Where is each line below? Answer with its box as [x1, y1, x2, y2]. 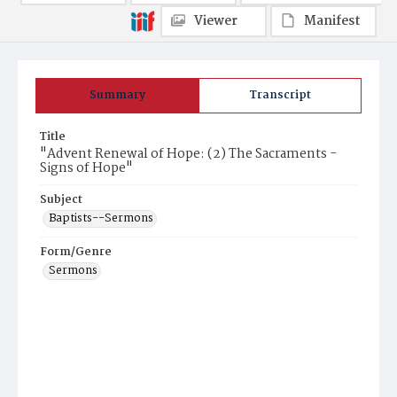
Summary [90, 86, 145, 105]
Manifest [304, 11, 361, 32]
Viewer [194, 11, 237, 32]
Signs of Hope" [40, 158, 133, 179]
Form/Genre [40, 243, 112, 261]
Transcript [249, 86, 311, 105]
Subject [40, 191, 82, 209]
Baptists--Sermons [49, 209, 153, 228]
